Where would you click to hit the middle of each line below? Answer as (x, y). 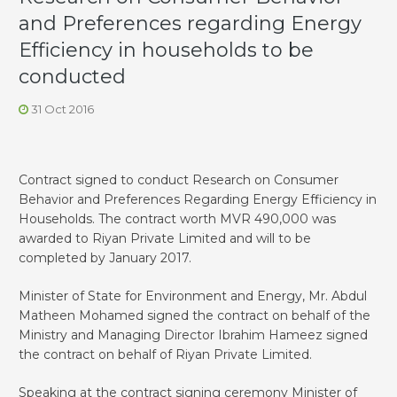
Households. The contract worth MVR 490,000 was (177, 218)
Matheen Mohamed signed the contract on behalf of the (195, 315)
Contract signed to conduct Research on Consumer (179, 179)
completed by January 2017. (105, 257)
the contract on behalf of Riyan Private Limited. (165, 354)
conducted (72, 77)
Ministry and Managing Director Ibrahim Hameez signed (193, 335)
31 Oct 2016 (61, 109)
